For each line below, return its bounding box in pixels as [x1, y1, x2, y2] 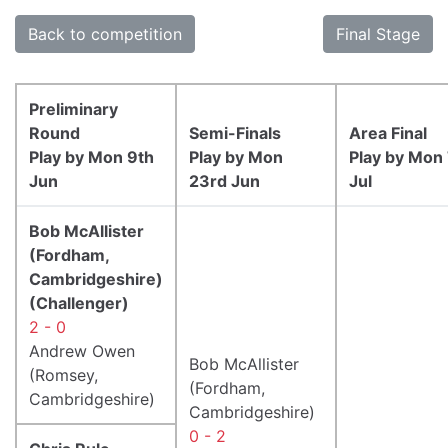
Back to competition [28, 23, 182, 44]
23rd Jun [189, 170, 260, 191]
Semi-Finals [189, 122, 281, 143]
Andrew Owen [29, 340, 135, 361]
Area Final [349, 122, 427, 143]
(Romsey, [29, 364, 98, 385]
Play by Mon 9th [29, 146, 154, 167]
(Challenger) [29, 292, 129, 313]
